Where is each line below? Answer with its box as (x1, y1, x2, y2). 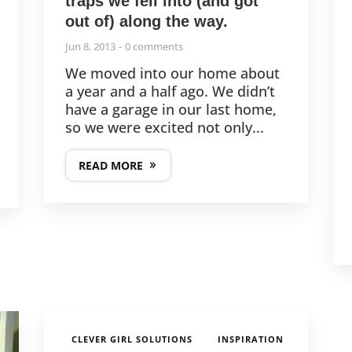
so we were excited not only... (64, 117, 264, 137)
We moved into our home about (64, 63, 280, 82)
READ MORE (78, 157, 143, 173)
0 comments (124, 38, 183, 53)
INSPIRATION (218, 332, 284, 345)
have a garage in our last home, (64, 99, 277, 119)
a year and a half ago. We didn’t (64, 81, 275, 101)
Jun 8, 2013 (64, 38, 115, 53)
